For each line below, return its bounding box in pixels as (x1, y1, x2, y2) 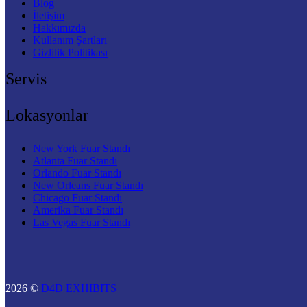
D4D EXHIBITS (41, 282, 116, 295)
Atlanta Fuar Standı (33, 155, 117, 167)
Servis (5, 70, 47, 88)
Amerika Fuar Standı (33, 204, 123, 217)
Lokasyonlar (5, 106, 88, 125)
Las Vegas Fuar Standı (33, 217, 130, 229)
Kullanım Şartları (33, 34, 107, 47)
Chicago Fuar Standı (33, 192, 122, 204)
